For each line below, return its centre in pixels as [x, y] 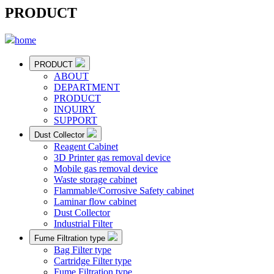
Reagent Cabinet [86, 146]
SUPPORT [76, 120]
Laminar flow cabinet [95, 201]
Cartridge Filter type [93, 261]
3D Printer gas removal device [112, 157]
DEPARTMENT [87, 87]
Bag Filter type [83, 250]
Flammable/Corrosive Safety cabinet [124, 190]
